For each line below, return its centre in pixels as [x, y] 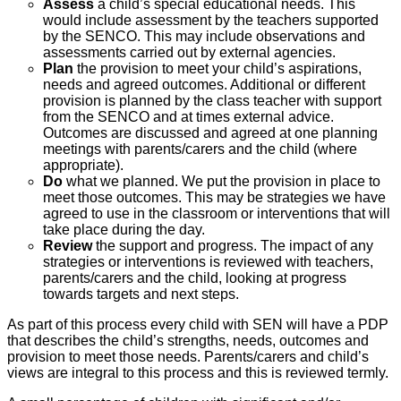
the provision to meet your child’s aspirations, [218, 69]
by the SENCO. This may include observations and [204, 37]
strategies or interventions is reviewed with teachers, [208, 262]
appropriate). [83, 166]
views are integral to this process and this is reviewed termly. [198, 373]
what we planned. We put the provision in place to [222, 182]
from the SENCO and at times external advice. [188, 117]
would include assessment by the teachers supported [211, 21]
